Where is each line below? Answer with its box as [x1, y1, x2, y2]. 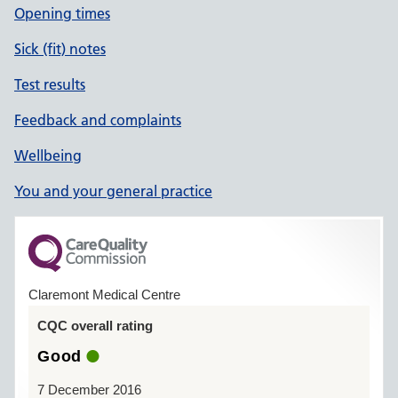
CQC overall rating [37, 318, 153, 333]
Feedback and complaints [14, 111, 181, 129]
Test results [14, 76, 85, 93]
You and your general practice [14, 182, 212, 200]
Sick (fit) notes [14, 40, 106, 58]
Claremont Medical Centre [28, 287, 180, 302]
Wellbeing [14, 147, 82, 164]
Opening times [14, 4, 110, 22]
